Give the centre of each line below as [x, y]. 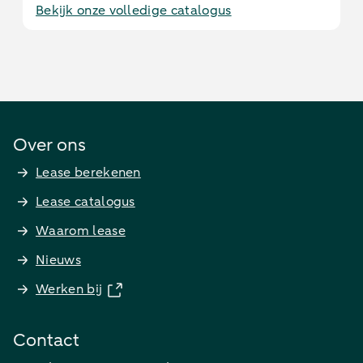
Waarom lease [81, 231]
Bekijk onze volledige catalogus [134, 11]
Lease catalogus [85, 202]
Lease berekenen [88, 173]
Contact [46, 340]
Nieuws [58, 260]
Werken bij [69, 289]
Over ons [49, 145]
